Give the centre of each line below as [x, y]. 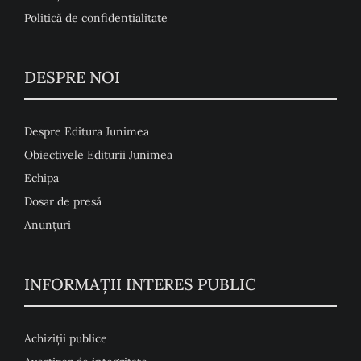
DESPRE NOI [72, 77]
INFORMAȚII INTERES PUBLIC [140, 284]
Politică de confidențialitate [95, 18]
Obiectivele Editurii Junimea [98, 155]
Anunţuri [47, 225]
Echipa [41, 178]
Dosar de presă [62, 202]
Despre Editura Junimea [86, 132]
